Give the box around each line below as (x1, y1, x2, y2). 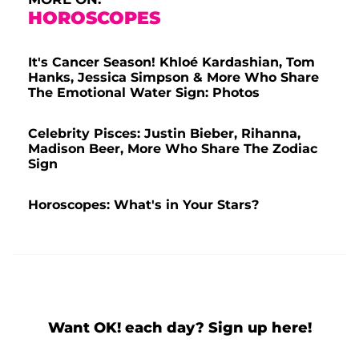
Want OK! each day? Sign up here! (47, 318, 312, 337)
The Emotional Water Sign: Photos (28, 84, 260, 100)
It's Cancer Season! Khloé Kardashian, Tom (28, 54, 315, 70)
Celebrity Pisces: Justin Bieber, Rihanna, (28, 125, 301, 141)
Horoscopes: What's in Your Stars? (28, 196, 259, 212)
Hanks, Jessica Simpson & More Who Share (28, 69, 319, 85)
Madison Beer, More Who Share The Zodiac (28, 140, 317, 156)
